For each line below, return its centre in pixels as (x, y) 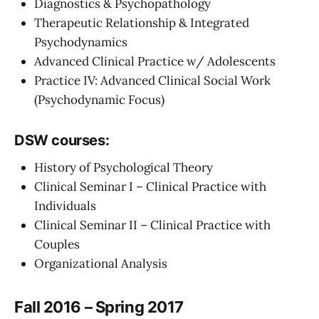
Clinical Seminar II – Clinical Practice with (152, 225)
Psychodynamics (81, 42)
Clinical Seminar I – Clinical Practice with (150, 187)
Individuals (65, 206)
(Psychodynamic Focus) (99, 99)
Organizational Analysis (101, 264)
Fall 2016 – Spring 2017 (99, 307)
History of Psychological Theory (124, 168)
